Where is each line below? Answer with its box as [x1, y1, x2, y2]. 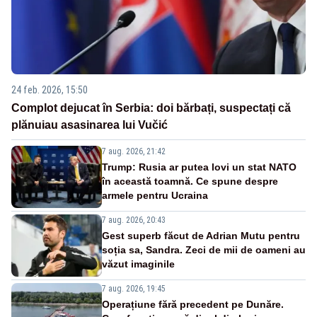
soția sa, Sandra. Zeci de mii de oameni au [102, 243, 306, 255]
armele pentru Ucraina [102, 189, 208, 201]
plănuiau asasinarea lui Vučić [11, 118, 168, 131]
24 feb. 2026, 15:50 [11, 83, 88, 96]
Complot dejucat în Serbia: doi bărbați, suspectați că [11, 101, 291, 114]
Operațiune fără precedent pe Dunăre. [102, 298, 284, 310]
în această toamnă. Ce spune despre [102, 175, 278, 187]
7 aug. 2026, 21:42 [102, 146, 166, 156]
